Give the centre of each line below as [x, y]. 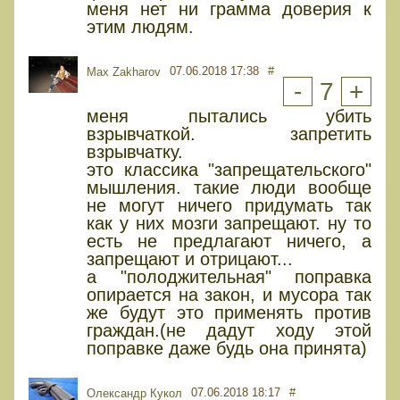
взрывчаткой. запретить [229, 134]
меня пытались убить [229, 117]
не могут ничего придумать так [229, 206]
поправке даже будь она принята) [227, 349]
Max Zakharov [124, 72]
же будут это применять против [229, 313]
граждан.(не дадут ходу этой [229, 331]
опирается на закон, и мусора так [229, 295]
